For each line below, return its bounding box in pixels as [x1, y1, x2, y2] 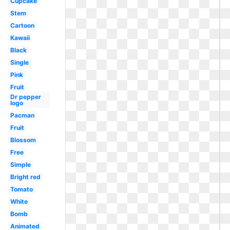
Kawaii [10, 34, 30, 42]
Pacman [10, 111, 34, 119]
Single [10, 59, 29, 66]
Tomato [10, 185, 33, 193]
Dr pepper [10, 93, 41, 101]
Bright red [10, 173, 41, 181]
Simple [10, 161, 31, 168]
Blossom [10, 136, 36, 144]
